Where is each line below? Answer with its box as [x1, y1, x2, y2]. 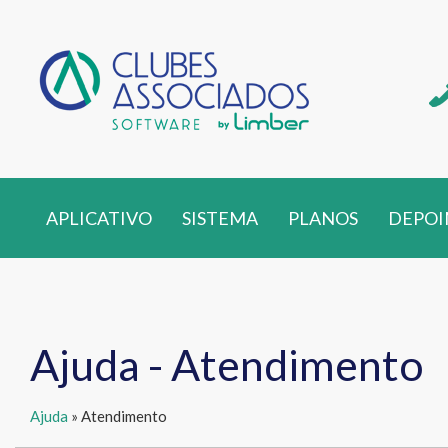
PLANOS [288, 207, 358, 229]
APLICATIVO [46, 207, 152, 229]
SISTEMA [182, 207, 258, 229]
